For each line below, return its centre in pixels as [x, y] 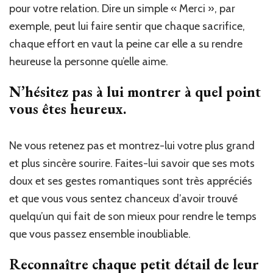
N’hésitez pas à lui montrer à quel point [135, 91]
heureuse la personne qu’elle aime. [89, 61]
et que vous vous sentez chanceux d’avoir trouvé [123, 198]
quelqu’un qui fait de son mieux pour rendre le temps [133, 216]
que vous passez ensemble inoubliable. [100, 234]
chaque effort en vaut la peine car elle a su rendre [126, 44]
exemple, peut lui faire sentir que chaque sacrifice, [127, 26]
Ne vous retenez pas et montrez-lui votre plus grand [132, 145]
